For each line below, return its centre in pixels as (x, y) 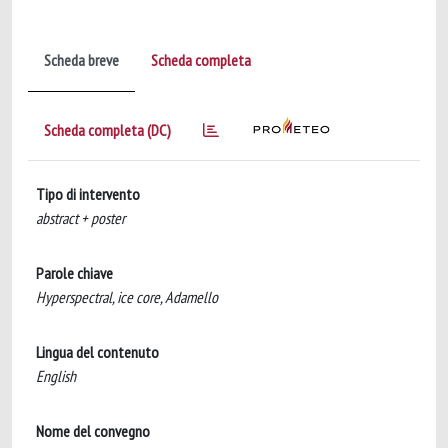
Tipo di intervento (88, 194)
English (56, 376)
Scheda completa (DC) (107, 130)
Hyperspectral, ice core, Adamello (127, 297)
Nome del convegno (93, 431)
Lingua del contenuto (97, 352)
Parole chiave (74, 273)
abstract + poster (80, 218)
